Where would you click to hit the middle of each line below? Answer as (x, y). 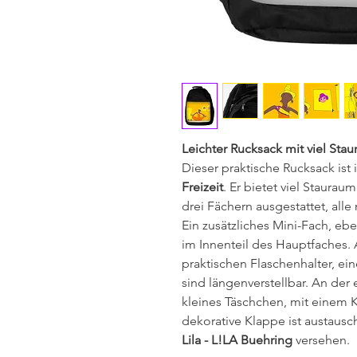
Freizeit (202, 187)
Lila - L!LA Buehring (239, 340)
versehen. (323, 340)
